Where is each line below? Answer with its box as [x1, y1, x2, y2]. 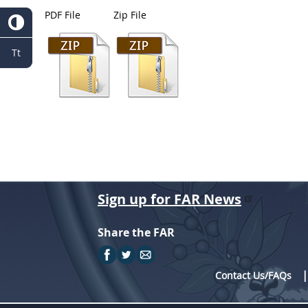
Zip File [113, 8, 146, 21]
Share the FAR [98, 225, 175, 240]
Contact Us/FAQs [215, 269, 292, 282]
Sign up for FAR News [98, 190, 241, 208]
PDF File [45, 8, 80, 21]
